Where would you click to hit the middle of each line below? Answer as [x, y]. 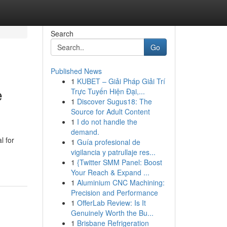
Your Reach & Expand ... [110, 172]
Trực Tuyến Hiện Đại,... [108, 91]
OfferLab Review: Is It [111, 203]
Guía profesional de [108, 142]
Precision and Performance [114, 193]
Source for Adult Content [110, 111]
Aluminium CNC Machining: [121, 182]
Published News [76, 71]
